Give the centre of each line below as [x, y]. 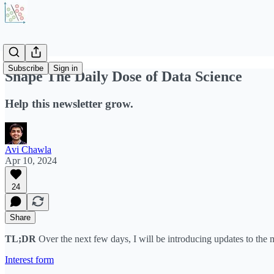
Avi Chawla [28, 149]
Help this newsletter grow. [69, 103]
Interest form [29, 259]
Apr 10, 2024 [31, 160]
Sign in [65, 68]
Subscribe [26, 68]
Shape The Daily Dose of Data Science [124, 76]
